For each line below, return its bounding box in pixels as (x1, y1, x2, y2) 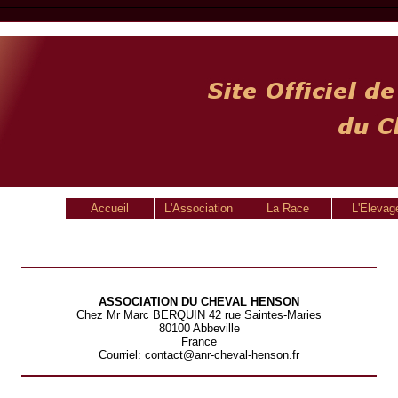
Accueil (91, 202, 129, 215)
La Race (266, 202, 309, 215)
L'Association (164, 202, 233, 215)
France (181, 335, 217, 348)
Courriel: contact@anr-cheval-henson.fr (99, 348, 299, 362)
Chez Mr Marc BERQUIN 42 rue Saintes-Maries (76, 308, 322, 322)
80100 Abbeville (158, 322, 240, 335)
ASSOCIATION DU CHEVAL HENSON (99, 295, 299, 308)
